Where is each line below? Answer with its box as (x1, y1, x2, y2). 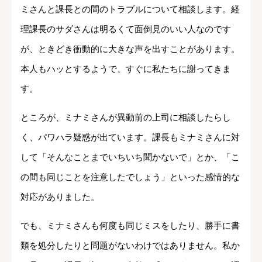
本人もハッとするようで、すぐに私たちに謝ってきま (20, 63, 231, 74)
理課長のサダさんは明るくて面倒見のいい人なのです (20, 23, 231, 34)
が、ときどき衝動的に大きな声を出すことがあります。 (20, 43, 240, 54)
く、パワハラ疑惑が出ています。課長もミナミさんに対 (20, 132, 240, 142)
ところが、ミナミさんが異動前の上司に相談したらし (20, 112, 231, 122)
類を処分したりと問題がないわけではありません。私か (20, 240, 240, 250)
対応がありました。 (20, 191, 99, 202)
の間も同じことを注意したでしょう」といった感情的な (20, 171, 240, 182)
